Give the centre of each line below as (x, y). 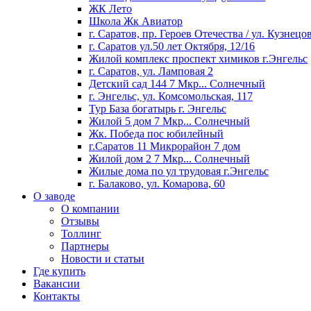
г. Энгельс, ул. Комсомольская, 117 (171, 96)
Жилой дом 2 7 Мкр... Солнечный (169, 159)
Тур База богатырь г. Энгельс (158, 109)
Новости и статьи (103, 259)
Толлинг (81, 234)
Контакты (57, 296)
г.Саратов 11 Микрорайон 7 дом (165, 146)
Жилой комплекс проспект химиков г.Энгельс (198, 59)
